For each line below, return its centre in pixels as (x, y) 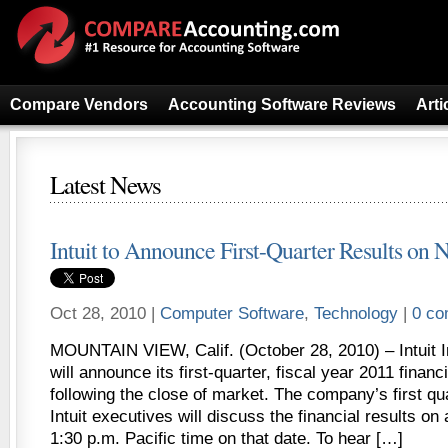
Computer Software (232, 313)
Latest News (105, 184)
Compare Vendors (79, 104)
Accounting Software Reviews (282, 104)
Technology (356, 313)
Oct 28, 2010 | (105, 313)
